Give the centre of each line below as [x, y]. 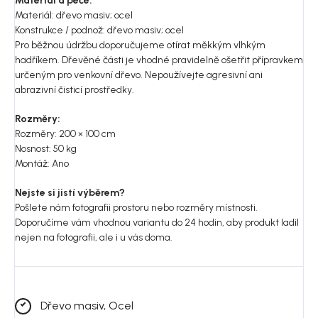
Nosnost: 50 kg [46, 148]
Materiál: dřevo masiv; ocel [74, 15]
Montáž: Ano [42, 163]
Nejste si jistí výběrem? [70, 192]
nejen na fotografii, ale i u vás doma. [94, 237]
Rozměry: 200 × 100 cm [65, 133]
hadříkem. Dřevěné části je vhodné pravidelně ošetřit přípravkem [159, 60]
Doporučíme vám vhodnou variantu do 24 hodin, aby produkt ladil [157, 222]
